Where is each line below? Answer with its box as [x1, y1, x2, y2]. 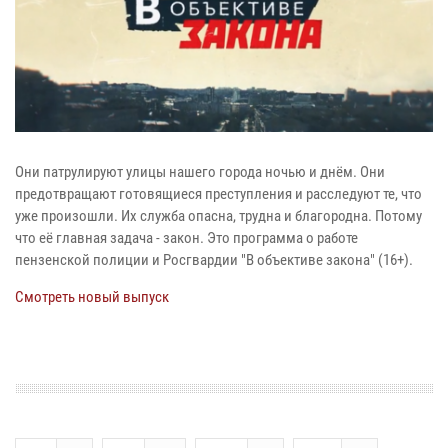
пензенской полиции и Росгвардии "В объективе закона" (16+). [15, 251, 413, 270]
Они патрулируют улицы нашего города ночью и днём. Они [15, 163, 385, 182]
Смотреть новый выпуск [15, 288, 169, 307]
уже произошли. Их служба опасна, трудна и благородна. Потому [15, 207, 422, 226]
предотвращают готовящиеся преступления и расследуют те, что [15, 185, 422, 204]
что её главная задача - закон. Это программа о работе [15, 229, 358, 248]
